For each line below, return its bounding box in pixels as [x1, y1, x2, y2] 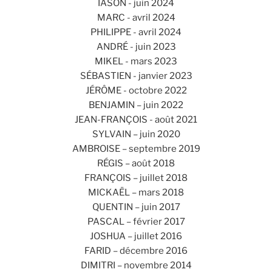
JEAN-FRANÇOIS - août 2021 [75, 114, 197, 125]
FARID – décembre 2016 [84, 245, 188, 256]
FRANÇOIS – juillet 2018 [84, 172, 188, 183]
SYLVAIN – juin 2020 [92, 128, 180, 140]
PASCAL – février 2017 [87, 216, 185, 227]
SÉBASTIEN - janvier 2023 [80, 70, 192, 81]
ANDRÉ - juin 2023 [96, 41, 176, 52]
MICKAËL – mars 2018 [88, 186, 184, 198]
